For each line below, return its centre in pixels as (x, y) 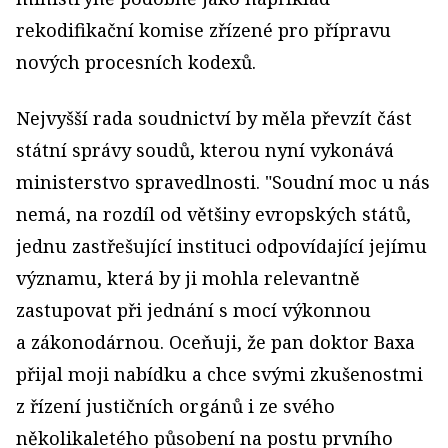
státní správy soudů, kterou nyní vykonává (205, 150)
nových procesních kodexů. (136, 62)
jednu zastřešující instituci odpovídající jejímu (221, 246)
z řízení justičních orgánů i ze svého (175, 406)
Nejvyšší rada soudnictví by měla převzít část (214, 118)
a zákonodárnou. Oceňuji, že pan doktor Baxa (215, 342)
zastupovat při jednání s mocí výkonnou (193, 310)
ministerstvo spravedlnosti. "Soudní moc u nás (223, 182)
